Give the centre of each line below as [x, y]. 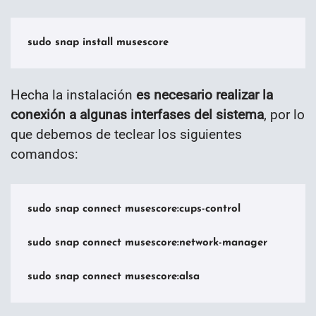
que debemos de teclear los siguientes [126, 134]
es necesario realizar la [205, 95]
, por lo [284, 114]
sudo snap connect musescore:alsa [114, 277]
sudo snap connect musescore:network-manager [147, 243]
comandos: [44, 154]
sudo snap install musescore [98, 42]
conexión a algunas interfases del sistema [137, 114]
